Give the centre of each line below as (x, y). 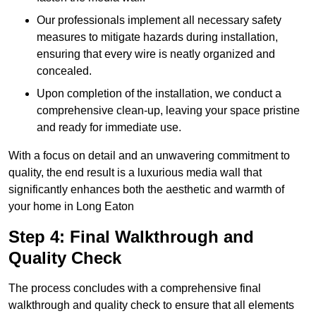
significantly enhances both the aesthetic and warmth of (146, 190)
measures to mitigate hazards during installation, (157, 37)
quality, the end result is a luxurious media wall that (135, 173)
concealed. (64, 71)
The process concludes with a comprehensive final (135, 288)
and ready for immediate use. (109, 128)
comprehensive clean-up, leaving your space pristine (168, 111)
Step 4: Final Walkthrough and (131, 237)
